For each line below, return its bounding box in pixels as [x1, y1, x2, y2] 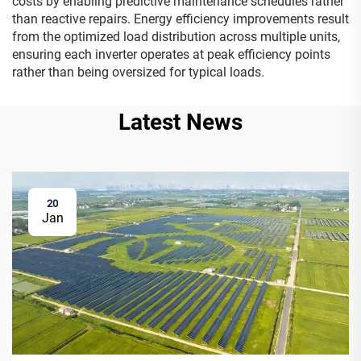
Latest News [118, 109, 243, 136]
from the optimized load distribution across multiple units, [12, 29, 340, 45]
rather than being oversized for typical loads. [12, 64, 264, 81]
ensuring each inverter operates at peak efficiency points [12, 47, 330, 63]
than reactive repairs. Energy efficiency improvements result [12, 11, 349, 27]
